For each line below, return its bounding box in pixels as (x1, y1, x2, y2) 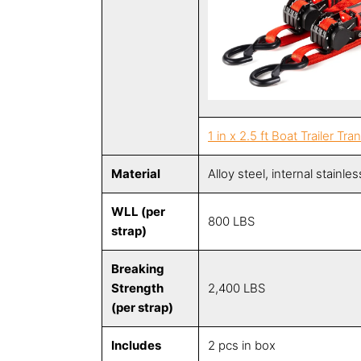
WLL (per (111, 204, 165, 220)
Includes (111, 338, 161, 354)
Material (111, 166, 160, 182)
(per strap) (111, 300, 173, 316)
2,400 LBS (208, 280, 265, 297)
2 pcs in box (208, 338, 276, 354)
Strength (111, 280, 164, 297)
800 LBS (208, 214, 255, 230)
